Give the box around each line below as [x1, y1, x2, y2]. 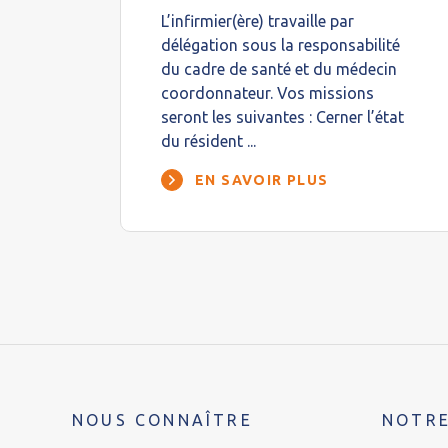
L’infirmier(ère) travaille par [161, 12, 354, 30]
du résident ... [161, 132, 256, 150]
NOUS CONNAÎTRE [72, 411, 253, 429]
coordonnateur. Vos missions [161, 84, 374, 102]
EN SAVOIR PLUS [195, 172, 329, 188]
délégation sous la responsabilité [161, 36, 400, 54]
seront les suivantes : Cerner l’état [161, 108, 404, 126]
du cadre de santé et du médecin [161, 60, 397, 78]
